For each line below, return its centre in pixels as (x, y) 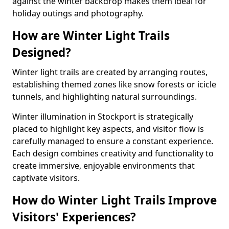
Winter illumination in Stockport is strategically (103, 117)
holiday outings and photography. (78, 13)
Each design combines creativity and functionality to (113, 153)
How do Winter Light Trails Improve (114, 200)
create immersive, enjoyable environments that (104, 166)
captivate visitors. (46, 178)
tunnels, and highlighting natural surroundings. (105, 97)
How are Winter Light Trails (91, 36)
